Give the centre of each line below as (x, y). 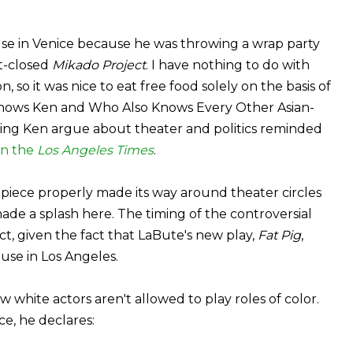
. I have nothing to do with (228, 65)
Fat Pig (279, 235)
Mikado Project (99, 65)
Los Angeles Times (95, 150)
